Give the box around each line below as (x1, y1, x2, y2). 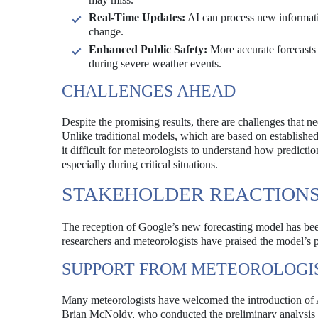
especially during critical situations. (62, 158, 218, 170)
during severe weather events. (89, 57, 221, 70)
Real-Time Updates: (89, 11, 185, 23)
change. (89, 26, 124, 38)
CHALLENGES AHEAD (62, 82, 236, 100)
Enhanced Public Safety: (89, 43, 207, 55)
